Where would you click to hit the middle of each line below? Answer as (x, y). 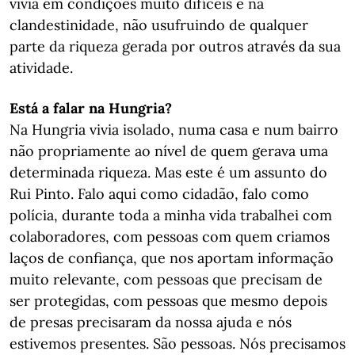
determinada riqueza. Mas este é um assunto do (168, 172)
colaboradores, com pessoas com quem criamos (170, 237)
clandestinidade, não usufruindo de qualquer (159, 25)
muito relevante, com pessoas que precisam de (166, 279)
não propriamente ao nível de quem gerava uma (169, 151)
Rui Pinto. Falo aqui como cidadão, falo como (159, 194)
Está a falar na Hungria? (91, 108)
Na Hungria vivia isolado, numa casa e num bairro (174, 130)
